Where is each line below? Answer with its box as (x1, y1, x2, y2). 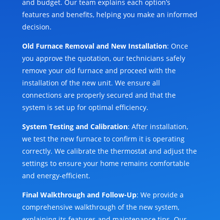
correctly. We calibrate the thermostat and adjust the (22, 146, 197, 156)
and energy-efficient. (22, 171, 90, 181)
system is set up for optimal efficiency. (22, 103, 148, 112)
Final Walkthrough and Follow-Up (22, 190, 137, 200)
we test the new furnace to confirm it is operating (22, 134, 185, 144)
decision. (22, 22, 52, 32)
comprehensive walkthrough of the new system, (22, 202, 179, 212)
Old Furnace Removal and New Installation (22, 41, 167, 51)
